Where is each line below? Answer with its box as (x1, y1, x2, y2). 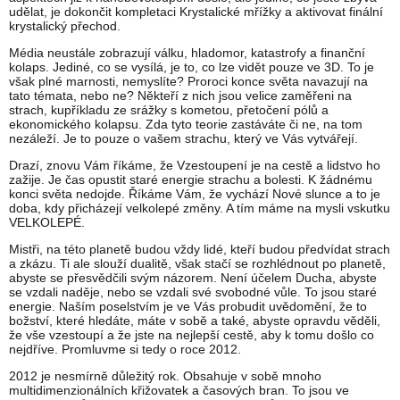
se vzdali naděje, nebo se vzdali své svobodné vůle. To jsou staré (9, 285, 377, 300)
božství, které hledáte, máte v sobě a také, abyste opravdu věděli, (9, 313, 380, 329)
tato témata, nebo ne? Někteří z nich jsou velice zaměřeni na (9, 88, 352, 104)
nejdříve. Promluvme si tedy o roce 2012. (9, 342, 241, 357)
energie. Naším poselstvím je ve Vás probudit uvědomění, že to (9, 299, 367, 314)
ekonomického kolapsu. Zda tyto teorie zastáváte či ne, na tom (9, 117, 362, 132)
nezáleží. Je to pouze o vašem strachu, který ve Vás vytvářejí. (9, 131, 358, 146)
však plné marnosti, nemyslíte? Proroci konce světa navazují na (9, 74, 368, 89)
